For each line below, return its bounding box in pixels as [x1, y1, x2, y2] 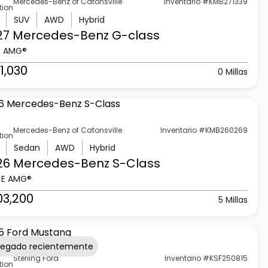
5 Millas [218, 194, 248, 206]
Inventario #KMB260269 [160, 124, 248, 135]
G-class [108, 26, 160, 44]
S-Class [109, 155, 160, 172]
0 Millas [218, 65, 248, 78]
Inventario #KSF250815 [165, 253, 248, 264]
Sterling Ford [13, 253, 59, 264]
